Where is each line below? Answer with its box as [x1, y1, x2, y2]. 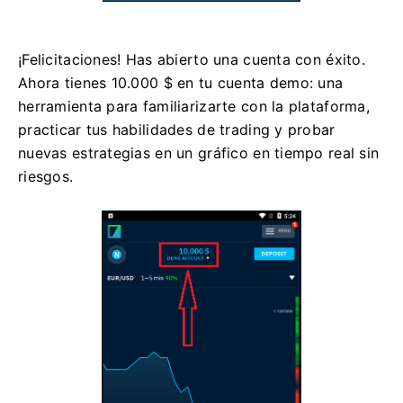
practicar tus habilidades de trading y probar [18, 121, 336, 139]
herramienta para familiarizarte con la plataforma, [18, 97, 370, 116]
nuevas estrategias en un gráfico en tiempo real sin [18, 144, 380, 163]
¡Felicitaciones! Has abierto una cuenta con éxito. [18, 50, 365, 69]
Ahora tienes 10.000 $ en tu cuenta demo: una [18, 74, 344, 93]
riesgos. [18, 167, 74, 186]
